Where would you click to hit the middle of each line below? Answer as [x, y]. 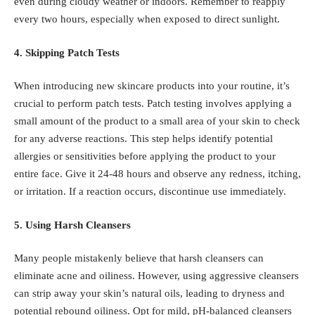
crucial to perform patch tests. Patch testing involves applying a [153, 104]
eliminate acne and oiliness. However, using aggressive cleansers [156, 276]
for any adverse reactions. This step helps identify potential [143, 139]
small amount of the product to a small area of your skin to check [157, 121]
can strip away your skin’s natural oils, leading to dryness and [149, 294]
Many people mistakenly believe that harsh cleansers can [139, 258]
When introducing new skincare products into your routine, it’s [152, 86]
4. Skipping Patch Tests [67, 52]
